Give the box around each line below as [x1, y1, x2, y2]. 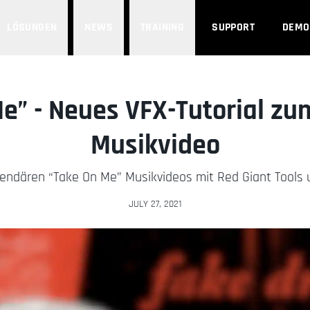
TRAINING [140, 20, 185, 35]
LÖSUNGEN [7, 20, 57, 35]
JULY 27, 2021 [129, 198, 181, 210]
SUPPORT [212, 20, 255, 35]
